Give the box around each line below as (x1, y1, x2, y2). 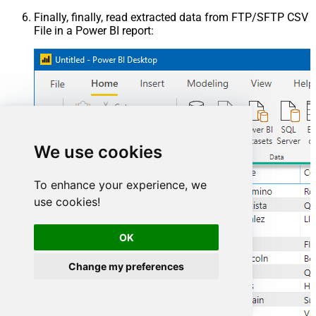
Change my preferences (68, 260, 185, 272)
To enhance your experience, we (34, 178, 207, 192)
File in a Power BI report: (34, 23, 154, 37)
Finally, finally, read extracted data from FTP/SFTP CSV (34, 10, 308, 24)
